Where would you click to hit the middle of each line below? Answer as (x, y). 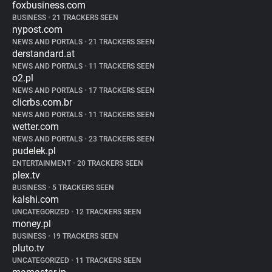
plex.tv (26, 175)
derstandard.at (43, 54)
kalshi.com (36, 199)
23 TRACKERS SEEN (121, 139)
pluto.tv (28, 248)
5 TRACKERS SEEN (82, 188)
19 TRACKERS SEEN (84, 236)
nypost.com (37, 29)
